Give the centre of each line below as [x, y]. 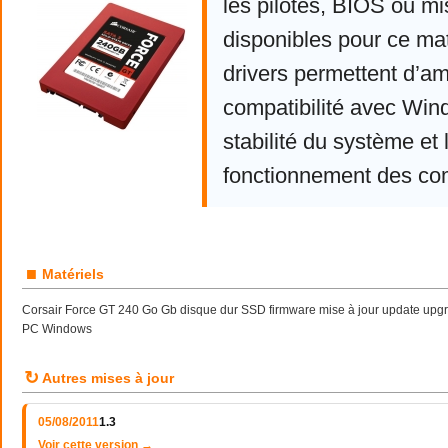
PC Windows [57, 329]
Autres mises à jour [108, 378]
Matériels [73, 274]
